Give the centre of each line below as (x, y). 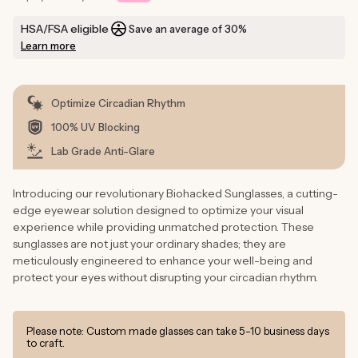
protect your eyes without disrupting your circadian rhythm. (165, 277)
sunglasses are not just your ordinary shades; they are (149, 243)
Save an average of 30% (188, 28)
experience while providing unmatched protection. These (163, 227)
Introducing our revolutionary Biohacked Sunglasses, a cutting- (175, 193)
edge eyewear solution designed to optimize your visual (158, 210)
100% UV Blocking (95, 127)
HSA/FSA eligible (65, 28)
